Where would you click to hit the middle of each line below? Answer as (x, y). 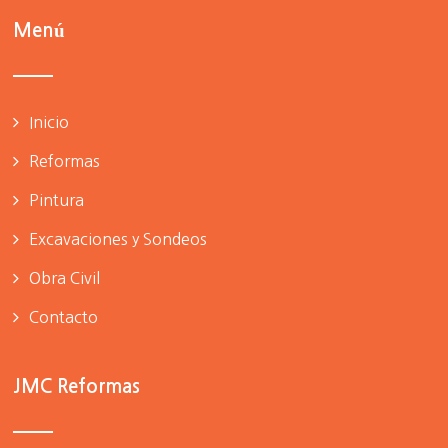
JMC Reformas (77, 387)
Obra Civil (65, 278)
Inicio (49, 122)
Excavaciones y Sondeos (118, 239)
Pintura (57, 200)
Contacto (64, 317)
